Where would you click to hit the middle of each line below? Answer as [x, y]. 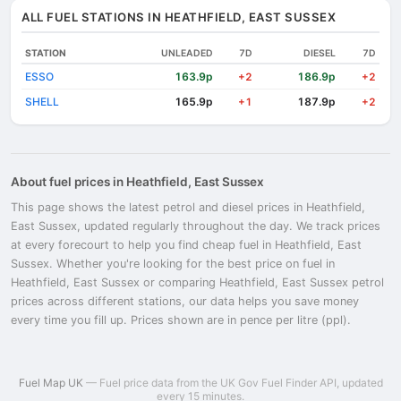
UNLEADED [187, 53]
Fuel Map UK [51, 383]
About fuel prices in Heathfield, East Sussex [137, 182]
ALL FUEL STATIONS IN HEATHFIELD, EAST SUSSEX [179, 17]
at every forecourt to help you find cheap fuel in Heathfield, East [186, 245]
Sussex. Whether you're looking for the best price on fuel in [173, 264]
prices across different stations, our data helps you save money [185, 301]
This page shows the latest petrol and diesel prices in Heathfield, [188, 207]
